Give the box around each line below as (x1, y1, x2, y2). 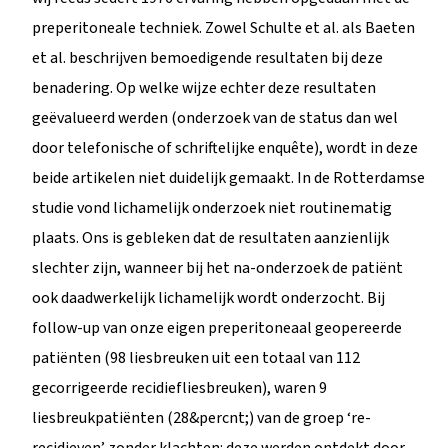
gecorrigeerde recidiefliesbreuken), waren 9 (32, 376, 327, 399)
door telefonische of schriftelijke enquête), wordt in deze (32, 136, 418, 159)
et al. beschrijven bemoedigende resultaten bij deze (32, 46, 383, 69)
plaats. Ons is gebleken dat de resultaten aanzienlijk (32, 226, 389, 249)
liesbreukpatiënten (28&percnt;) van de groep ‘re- (32, 406, 371, 429)
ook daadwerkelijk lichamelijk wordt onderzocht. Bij (32, 286, 385, 309)
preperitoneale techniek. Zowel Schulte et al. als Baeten (32, 16, 415, 39)
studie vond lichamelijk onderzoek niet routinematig (32, 196, 392, 219)
